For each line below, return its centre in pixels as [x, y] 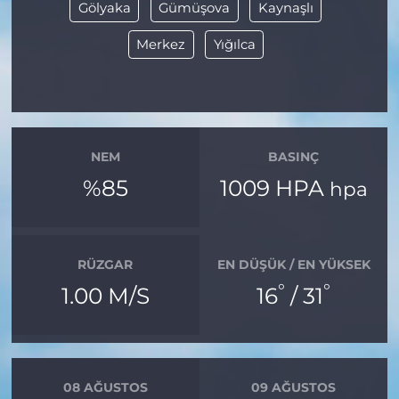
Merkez [161, 45]
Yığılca [234, 45]
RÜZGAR [106, 265]
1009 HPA [274, 187]
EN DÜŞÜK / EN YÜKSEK [293, 265]
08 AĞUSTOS [105, 388]
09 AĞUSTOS [294, 388]
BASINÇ [294, 157]
